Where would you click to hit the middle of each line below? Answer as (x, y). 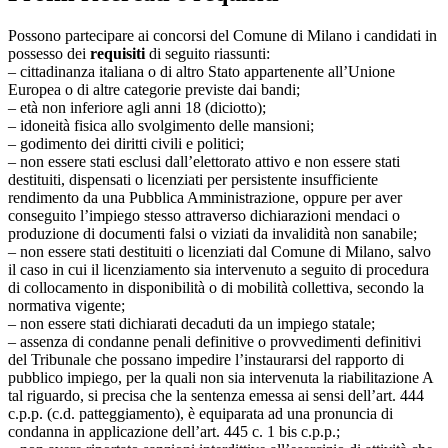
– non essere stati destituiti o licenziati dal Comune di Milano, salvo (219, 251)
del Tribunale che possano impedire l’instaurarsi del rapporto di (206, 359)
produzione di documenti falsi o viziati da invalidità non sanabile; (214, 233)
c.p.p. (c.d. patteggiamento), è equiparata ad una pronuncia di (200, 413)
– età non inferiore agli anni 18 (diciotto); (139, 107)
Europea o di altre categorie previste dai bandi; (154, 89)
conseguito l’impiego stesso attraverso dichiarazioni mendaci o (204, 215)
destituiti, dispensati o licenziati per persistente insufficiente (193, 179)
